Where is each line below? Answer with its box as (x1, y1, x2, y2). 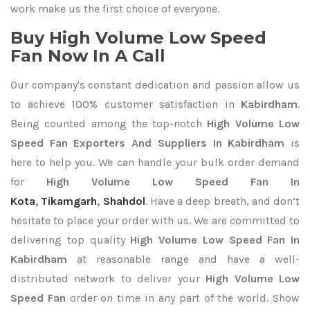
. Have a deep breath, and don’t (145, 194, 300, 208)
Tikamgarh (41, 194, 98, 208)
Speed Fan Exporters (10, 136, 126, 149)
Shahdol (102, 194, 145, 208)
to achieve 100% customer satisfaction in (10, 98, 241, 111)
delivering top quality (10, 233, 131, 246)
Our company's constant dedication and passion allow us (10, 78, 300, 91)
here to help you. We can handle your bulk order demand (10, 156, 300, 169)
